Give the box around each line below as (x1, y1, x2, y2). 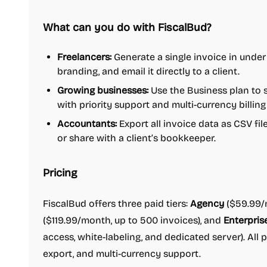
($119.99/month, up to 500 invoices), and (43, 215, 223, 226)
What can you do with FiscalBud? (43, 21, 211, 34)
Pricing (43, 166, 77, 179)
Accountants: (57, 118, 117, 129)
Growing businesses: (57, 85, 148, 96)
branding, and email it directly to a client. (57, 66, 240, 77)
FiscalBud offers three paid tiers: (43, 198, 190, 209)
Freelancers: (57, 51, 111, 63)
